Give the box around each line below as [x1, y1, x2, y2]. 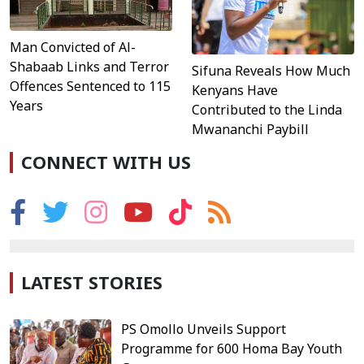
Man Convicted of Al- [10, 37, 136, 56]
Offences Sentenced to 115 [10, 76, 171, 95]
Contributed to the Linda [192, 100, 342, 119]
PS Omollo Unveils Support [121, 319, 287, 338]
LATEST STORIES [21, 270, 162, 294]
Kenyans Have [192, 80, 278, 99]
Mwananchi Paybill [192, 119, 309, 138]
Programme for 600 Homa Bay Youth [121, 339, 343, 357]
